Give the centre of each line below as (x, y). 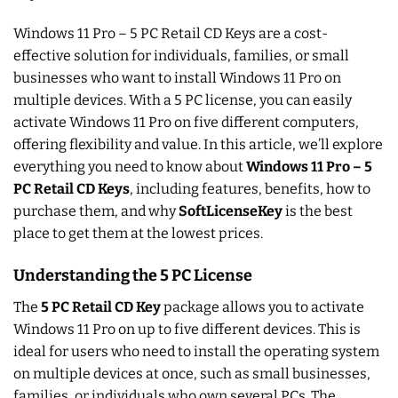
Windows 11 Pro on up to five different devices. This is (187, 329)
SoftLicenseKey (231, 211)
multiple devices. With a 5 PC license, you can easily (183, 99)
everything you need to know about (130, 166)
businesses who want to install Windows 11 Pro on (177, 77)
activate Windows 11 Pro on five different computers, (186, 122)
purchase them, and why (96, 211)
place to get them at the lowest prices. (138, 233)
